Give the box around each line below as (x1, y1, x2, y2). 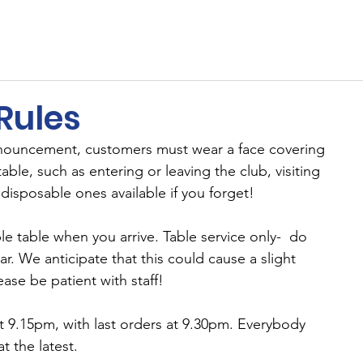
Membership (52, 22, 126, 37)
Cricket (228, 22, 270, 37)
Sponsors (150, 22, 205, 37)
